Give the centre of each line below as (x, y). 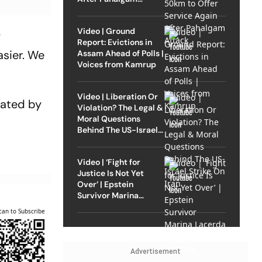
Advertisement (155, 251)
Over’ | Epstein (105, 184)
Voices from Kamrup (116, 64)
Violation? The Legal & (120, 107)
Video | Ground (106, 31)
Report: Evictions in (114, 42)
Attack (90, 10)
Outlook (92, 217)
